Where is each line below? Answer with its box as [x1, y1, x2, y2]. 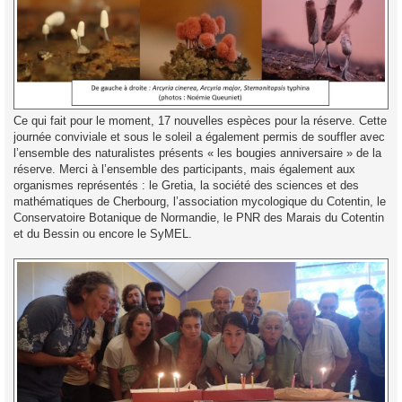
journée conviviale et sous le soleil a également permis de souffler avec [13, 129, 385, 144]
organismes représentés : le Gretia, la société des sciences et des [13, 178, 359, 192]
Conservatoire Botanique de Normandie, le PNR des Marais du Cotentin [13, 210, 384, 224]
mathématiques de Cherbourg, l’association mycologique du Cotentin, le [13, 194, 386, 208]
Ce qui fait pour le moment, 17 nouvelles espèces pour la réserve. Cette [13, 113, 387, 127]
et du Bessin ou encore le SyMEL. [13, 226, 192, 240]
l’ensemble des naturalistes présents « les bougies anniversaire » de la [13, 145, 381, 160]
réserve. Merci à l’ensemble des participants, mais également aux [13, 162, 355, 176]
